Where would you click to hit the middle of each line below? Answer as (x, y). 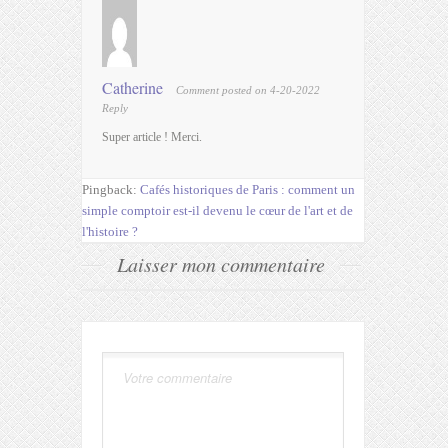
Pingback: (111, 189)
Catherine (132, 87)
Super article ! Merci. (152, 136)
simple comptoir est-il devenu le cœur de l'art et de (217, 210)
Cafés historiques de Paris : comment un (247, 189)
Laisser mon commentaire (221, 263)
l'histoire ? (110, 231)
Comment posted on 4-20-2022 (248, 89)
